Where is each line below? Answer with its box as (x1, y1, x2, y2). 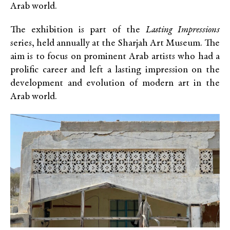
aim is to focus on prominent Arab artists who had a (10, 52, 220, 62)
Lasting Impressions (145, 25, 220, 35)
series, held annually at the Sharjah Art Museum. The (10, 39, 220, 48)
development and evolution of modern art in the (10, 79, 220, 88)
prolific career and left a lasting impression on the (10, 65, 220, 75)
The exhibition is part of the (10, 25, 146, 35)
